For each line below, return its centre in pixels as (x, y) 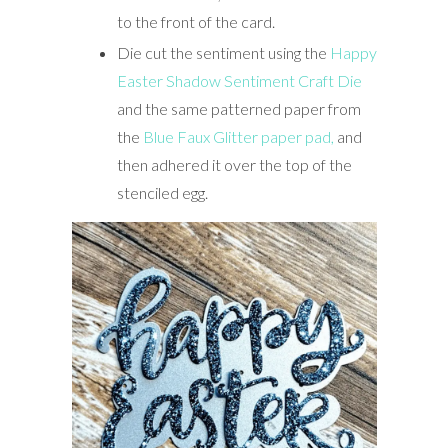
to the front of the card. (195, 21)
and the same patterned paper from (238, 108)
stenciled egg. (162, 192)
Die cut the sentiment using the (223, 52)
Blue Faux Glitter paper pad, (238, 136)
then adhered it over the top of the (234, 164)
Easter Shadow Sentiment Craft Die (239, 80)
